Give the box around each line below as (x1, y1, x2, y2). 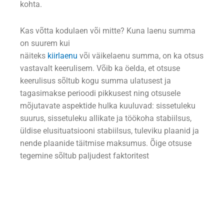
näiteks (20, 51, 47, 60)
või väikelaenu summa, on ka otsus (77, 51, 203, 60)
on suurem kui (20, 38, 70, 48)
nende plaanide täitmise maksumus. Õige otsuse (20, 138, 191, 148)
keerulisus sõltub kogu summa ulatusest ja (20, 76, 171, 85)
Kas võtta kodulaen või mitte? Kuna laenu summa (20, 26, 195, 35)
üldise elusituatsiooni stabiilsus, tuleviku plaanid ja (20, 126, 199, 135)
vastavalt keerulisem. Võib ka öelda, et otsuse (20, 63, 180, 73)
